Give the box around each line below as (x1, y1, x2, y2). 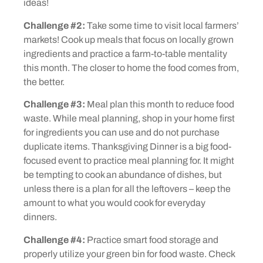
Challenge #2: (23, 20, 85, 31)
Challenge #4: (23, 234, 85, 245)
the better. (23, 76, 65, 87)
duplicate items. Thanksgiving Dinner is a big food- (23, 141, 231, 152)
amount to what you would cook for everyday (23, 198, 205, 208)
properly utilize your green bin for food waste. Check (23, 248, 235, 259)
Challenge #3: (23, 99, 87, 110)
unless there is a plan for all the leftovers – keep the (23, 184, 231, 194)
